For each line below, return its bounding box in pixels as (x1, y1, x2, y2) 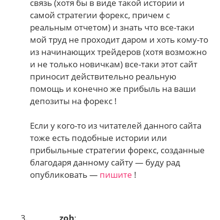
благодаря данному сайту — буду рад (30, 157, 181, 168)
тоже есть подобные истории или (30, 132, 167, 144)
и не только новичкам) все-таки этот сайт (30, 58, 198, 70)
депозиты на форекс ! (30, 95, 117, 107)
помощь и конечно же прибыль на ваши (30, 82, 196, 94)
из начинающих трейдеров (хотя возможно (30, 46, 207, 57)
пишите (100, 169, 133, 181)
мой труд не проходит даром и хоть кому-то (30, 33, 209, 45)
